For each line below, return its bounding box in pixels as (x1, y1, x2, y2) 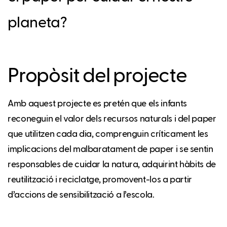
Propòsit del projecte (8, 66, 187, 87)
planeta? (8, 15, 67, 31)
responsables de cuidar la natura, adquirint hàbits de (8, 160, 216, 169)
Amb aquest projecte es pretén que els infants (8, 99, 187, 108)
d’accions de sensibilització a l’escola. (8, 190, 155, 200)
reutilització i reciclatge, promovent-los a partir (8, 175, 193, 184)
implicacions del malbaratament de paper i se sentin (8, 144, 213, 154)
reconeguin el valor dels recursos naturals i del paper (8, 114, 216, 124)
